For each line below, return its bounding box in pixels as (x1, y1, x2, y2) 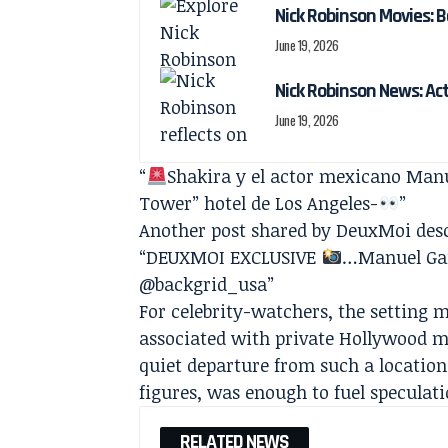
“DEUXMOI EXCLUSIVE (139, 245, 322, 270)
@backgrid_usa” (139, 272, 275, 297)
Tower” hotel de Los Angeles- (139, 191, 379, 216)
